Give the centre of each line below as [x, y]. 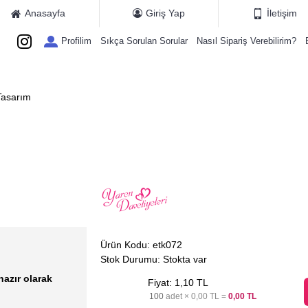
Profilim [76, 41]
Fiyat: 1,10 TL [178, 283]
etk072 [167, 245]
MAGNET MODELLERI [137, 68]
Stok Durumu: [131, 259]
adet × [177, 296]
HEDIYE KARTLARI [242, 68]
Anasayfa [45, 13]
